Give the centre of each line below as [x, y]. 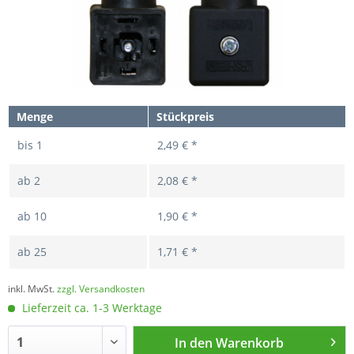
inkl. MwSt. [32, 289]
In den [194, 343]
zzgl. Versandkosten [101, 289]
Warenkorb [250, 343]
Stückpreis [185, 117]
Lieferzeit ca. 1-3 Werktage [90, 308]
